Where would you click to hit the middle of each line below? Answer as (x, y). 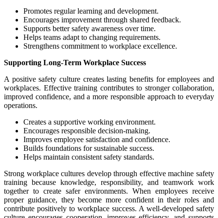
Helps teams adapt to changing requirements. (92, 37)
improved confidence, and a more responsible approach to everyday (109, 97)
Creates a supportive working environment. (90, 122)
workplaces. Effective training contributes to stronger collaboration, (109, 88)
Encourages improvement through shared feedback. (102, 20)
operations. (21, 106)
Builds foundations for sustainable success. (89, 148)
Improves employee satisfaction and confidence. (97, 140)
